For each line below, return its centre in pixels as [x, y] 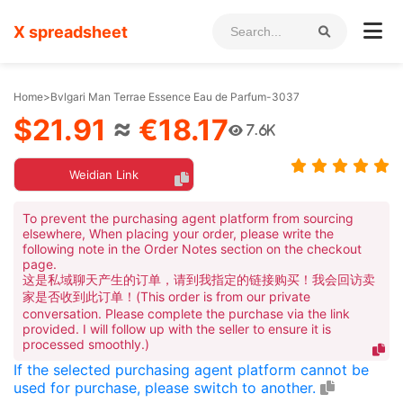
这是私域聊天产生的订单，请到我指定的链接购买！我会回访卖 [199, 279]
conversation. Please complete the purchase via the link [186, 313]
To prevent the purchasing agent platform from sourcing [188, 218]
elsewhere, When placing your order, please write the [178, 233]
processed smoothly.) [86, 344]
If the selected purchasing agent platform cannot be [191, 370]
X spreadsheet [71, 31]
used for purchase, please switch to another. [167, 388]
